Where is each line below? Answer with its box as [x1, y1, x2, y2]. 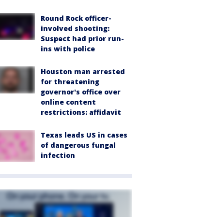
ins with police [41, 44, 95, 53]
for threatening [41, 77, 99, 86]
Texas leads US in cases [41, 130, 127, 139]
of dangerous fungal [41, 140, 116, 150]
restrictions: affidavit [41, 107, 121, 117]
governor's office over [41, 87, 121, 96]
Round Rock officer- [41, 13, 111, 23]
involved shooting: [41, 23, 109, 33]
